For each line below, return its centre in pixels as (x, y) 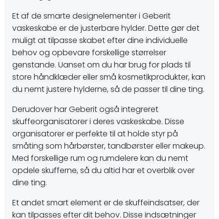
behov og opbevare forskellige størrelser (89, 53)
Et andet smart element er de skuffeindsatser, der (106, 203)
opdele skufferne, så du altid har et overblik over (103, 170)
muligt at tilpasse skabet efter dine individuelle (100, 40)
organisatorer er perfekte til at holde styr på (95, 134)
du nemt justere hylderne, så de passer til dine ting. (108, 89)
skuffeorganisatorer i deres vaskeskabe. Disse (98, 121)
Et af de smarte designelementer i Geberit (91, 16)
